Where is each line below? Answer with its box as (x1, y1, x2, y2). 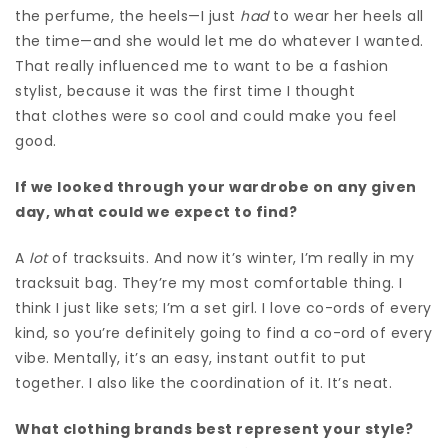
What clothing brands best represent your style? (15, 418, 414, 439)
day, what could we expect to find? (15, 201, 301, 222)
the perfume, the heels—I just (15, 5, 240, 26)
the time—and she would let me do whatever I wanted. (15, 30, 424, 51)
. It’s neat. (320, 372, 392, 393)
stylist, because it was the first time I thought (15, 80, 355, 101)
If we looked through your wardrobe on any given (15, 176, 417, 197)
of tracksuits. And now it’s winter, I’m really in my (47, 247, 414, 268)
